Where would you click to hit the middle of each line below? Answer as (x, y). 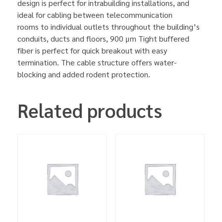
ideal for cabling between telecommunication (95, 14)
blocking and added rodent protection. (84, 74)
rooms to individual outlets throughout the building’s (109, 26)
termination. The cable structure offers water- (97, 62)
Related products (90, 110)
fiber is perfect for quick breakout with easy (92, 50)
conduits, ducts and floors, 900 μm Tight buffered (103, 38)
